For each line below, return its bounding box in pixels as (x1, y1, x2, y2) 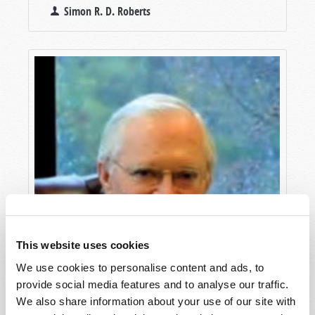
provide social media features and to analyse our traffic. (16, 278, 289, 290)
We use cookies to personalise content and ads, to (16, 261, 264, 274)
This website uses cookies (16, 239, 150, 252)
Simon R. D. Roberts (64, 4, 150, 20)
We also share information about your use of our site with (16, 295, 296, 307)
